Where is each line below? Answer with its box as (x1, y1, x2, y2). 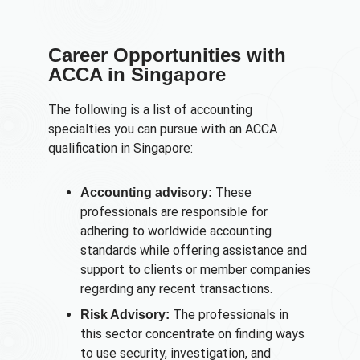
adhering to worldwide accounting (80, 223, 272, 239)
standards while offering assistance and (80, 242, 307, 258)
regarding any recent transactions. (80, 280, 272, 297)
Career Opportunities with (48, 44, 286, 67)
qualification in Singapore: (48, 141, 193, 157)
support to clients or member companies (80, 261, 311, 277)
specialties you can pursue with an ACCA (48, 121, 277, 137)
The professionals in (170, 306, 288, 322)
